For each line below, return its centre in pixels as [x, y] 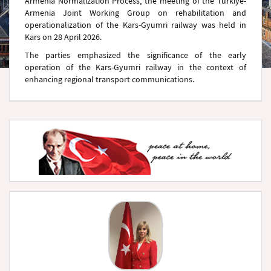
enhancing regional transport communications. [109, 79]
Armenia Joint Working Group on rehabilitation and [135, 13]
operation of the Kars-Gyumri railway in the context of [135, 67]
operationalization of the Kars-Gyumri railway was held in [135, 25]
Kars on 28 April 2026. [63, 37]
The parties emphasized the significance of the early [135, 55]
